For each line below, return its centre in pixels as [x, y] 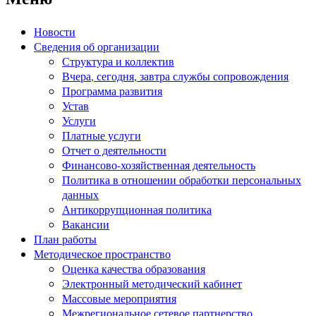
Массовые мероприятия [119, 298]
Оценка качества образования [134, 269]
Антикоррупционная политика [137, 209]
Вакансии [86, 224]
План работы [65, 239]
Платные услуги [102, 135]
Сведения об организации [97, 47]
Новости [55, 32]
